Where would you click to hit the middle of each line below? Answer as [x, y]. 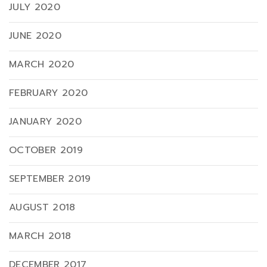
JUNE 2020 [35, 35]
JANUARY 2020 [45, 121]
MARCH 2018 [40, 236]
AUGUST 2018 [42, 207]
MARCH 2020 [42, 64]
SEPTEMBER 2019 [50, 178]
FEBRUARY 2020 [49, 93]
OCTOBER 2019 [46, 150]
